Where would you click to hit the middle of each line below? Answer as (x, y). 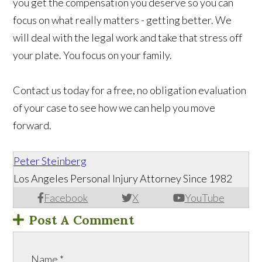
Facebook (66, 198)
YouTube (204, 198)
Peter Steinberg (50, 161)
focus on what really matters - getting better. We (123, 20)
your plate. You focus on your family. (93, 55)
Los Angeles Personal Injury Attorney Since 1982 (123, 179)
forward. (32, 125)
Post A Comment (82, 220)
